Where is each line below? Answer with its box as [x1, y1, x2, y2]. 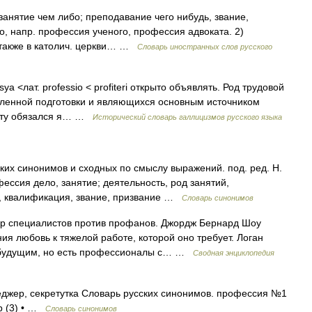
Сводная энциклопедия [193, 249, 274, 257]
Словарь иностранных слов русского [137, 42, 272, 51]
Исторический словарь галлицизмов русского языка [93, 113, 282, 121]
